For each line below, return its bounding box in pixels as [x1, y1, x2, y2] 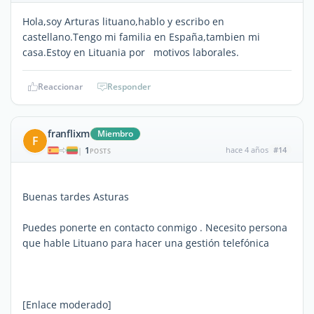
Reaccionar [38, 80, 83, 93]
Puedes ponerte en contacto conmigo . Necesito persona [22, 220, 287, 234]
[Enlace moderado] [22, 297, 111, 311]
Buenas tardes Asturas [22, 189, 132, 203]
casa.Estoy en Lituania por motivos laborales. [22, 45, 239, 59]
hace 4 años [225, 144, 268, 155]
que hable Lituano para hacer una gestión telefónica [22, 235, 269, 250]
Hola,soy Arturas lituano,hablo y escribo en [22, 14, 224, 28]
